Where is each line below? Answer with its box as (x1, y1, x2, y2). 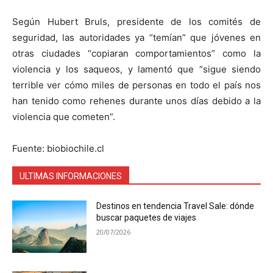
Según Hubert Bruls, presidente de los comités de (12, 16, 261, 28)
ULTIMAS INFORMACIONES (19, 171, 122, 182)
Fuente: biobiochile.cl (12, 143, 104, 155)
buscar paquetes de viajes (96, 213, 197, 223)
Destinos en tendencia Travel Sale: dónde (96, 201, 255, 211)
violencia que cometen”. (12, 111, 115, 123)
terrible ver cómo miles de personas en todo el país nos (12, 79, 261, 91)
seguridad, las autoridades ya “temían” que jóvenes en (12, 32, 261, 44)
